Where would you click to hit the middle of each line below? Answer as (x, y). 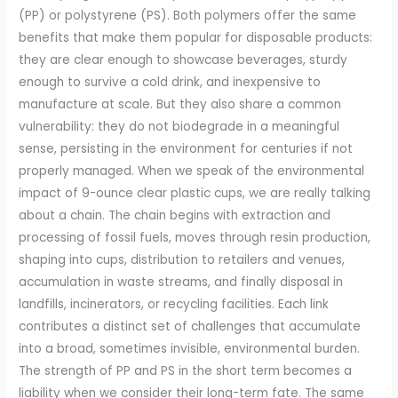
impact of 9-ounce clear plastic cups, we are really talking (195, 194)
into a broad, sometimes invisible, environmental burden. (190, 349)
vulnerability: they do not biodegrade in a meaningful (179, 127)
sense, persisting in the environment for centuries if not (186, 149)
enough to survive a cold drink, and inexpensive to (170, 83)
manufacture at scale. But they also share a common (180, 105)
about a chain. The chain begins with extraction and (175, 216)
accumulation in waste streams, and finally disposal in (181, 283)
